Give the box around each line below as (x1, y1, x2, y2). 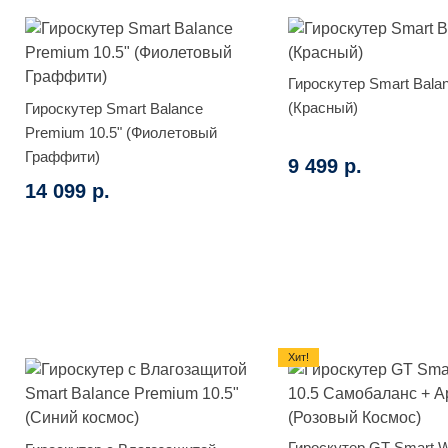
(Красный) (287, 98, 358, 116)
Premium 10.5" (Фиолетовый (25, 123, 217, 141)
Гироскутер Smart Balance (25, 99, 203, 117)
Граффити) (25, 147, 100, 165)
